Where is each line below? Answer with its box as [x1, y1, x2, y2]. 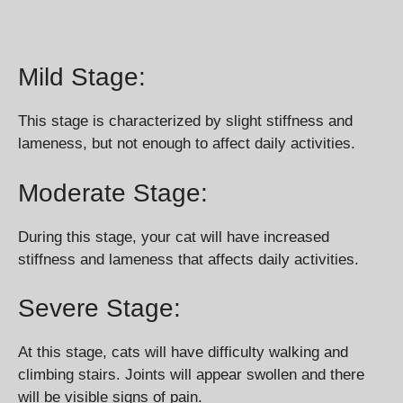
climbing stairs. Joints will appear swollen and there [18, 366, 364, 384]
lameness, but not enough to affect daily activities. [18, 135, 355, 153]
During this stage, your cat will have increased [18, 228, 329, 246]
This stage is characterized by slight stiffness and [18, 112, 353, 130]
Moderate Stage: [18, 178, 208, 207]
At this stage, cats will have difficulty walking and [18, 344, 348, 362]
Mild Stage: [18, 63, 146, 92]
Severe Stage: [18, 294, 181, 323]
